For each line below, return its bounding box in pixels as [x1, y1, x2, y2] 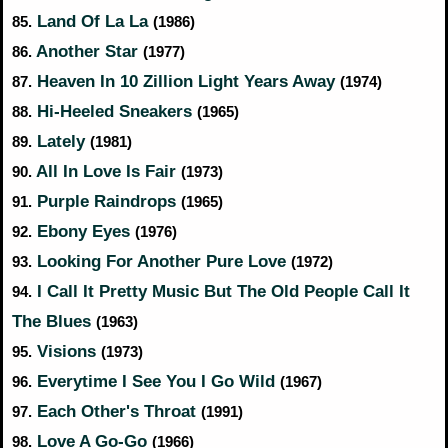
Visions [32, 341, 101, 361]
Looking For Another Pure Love [32, 251, 291, 271]
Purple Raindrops [32, 191, 181, 211]
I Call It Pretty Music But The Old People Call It [32, 281, 410, 301]
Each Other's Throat [32, 401, 201, 421]
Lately [32, 131, 90, 151]
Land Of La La [32, 11, 153, 31]
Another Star [32, 41, 143, 61]
